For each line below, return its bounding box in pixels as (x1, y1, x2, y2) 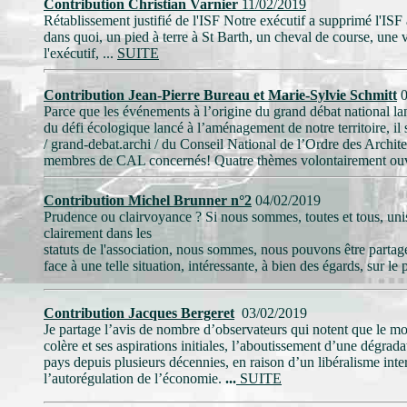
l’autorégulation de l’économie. (44, 371, 222, 386)
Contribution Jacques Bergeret (44, 305, 234, 321)
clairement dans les (44, 225, 152, 241)
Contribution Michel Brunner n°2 (44, 193, 252, 208)
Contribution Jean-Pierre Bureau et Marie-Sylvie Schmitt (44, 87, 397, 103)
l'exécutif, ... (44, 45, 117, 61)
